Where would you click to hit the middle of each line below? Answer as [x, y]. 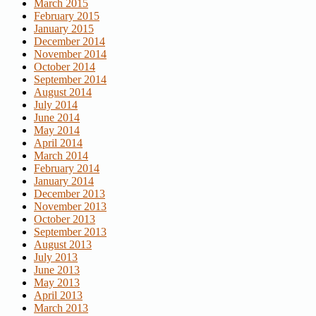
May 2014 [57, 130]
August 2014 [63, 92]
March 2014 [61, 155]
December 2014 [69, 41]
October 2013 [65, 219]
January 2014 [64, 181]
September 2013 [70, 231]
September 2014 [70, 79]
